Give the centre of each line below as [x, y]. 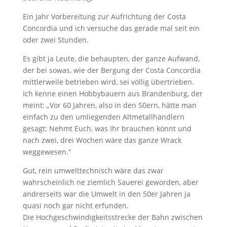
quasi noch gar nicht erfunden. [75, 205]
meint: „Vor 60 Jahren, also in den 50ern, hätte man [109, 105]
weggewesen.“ [47, 152]
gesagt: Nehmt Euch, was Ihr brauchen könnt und [107, 128]
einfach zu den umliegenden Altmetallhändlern [103, 117]
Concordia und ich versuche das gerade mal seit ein [111, 28]
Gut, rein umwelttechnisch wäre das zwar [93, 171]
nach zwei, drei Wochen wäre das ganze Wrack [102, 140]
